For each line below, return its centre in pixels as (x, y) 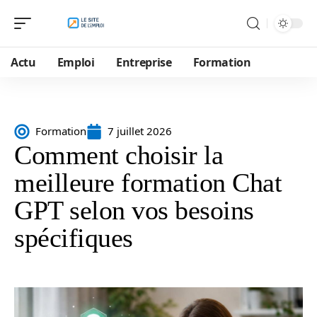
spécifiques (74, 238)
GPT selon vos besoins (134, 210)
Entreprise (144, 62)
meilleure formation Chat (148, 183)
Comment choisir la (119, 155)
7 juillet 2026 (140, 131)
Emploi (76, 62)
